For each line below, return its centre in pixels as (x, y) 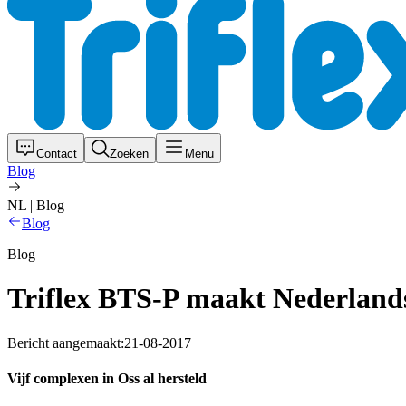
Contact (57, 154)
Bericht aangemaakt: (66, 343)
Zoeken (129, 154)
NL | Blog (36, 205)
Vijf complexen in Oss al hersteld (107, 379)
